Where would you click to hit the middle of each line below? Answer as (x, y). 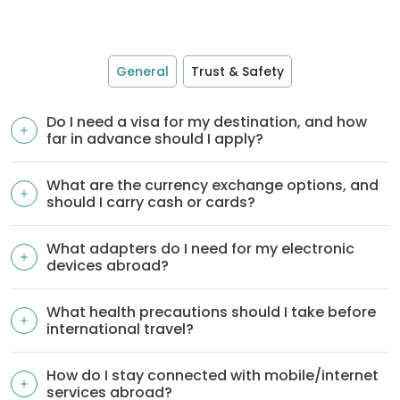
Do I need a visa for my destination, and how (207, 122)
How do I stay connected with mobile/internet (212, 376)
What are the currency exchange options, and (212, 186)
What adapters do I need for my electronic (200, 249)
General (143, 72)
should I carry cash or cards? (151, 203)
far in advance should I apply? (155, 139)
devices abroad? (108, 266)
